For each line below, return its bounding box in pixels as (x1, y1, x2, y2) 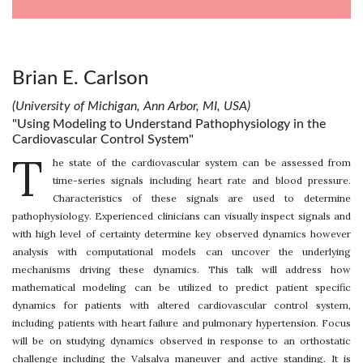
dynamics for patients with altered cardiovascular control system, (12, 298, 351, 311)
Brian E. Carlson (12, 68, 148, 88)
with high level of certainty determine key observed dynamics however (12, 227, 351, 240)
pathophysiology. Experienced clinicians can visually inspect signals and (12, 209, 351, 222)
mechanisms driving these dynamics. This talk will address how (12, 263, 351, 275)
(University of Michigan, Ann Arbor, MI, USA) (12, 99, 250, 113)
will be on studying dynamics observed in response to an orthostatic (12, 334, 351, 347)
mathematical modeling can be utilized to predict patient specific (12, 280, 351, 293)
